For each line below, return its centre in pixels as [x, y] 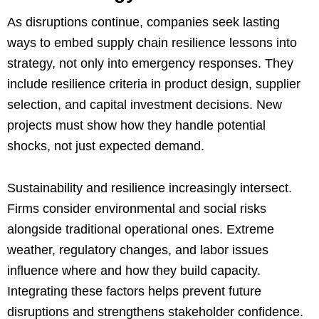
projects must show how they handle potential [136, 125]
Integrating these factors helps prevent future [134, 291]
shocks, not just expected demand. [106, 146]
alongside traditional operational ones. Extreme [141, 229]
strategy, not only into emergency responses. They [150, 63]
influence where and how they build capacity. [134, 270]
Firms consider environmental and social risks [137, 208]
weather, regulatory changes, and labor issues [138, 250]
